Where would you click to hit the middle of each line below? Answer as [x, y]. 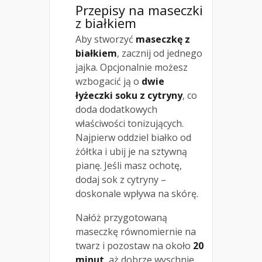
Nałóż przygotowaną [121, 218]
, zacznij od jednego [160, 54]
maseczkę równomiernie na [136, 232]
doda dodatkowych [116, 110]
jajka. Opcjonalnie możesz [132, 68]
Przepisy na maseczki [139, 10]
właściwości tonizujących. [130, 124]
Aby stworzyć [106, 39]
